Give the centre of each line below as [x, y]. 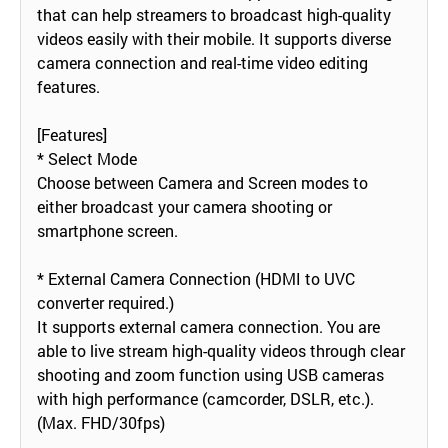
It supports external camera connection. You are [208, 326]
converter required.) [105, 302]
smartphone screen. [107, 230]
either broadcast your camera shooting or [184, 206]
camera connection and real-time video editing [202, 62]
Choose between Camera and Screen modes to [202, 182]
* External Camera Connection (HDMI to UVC [196, 278]
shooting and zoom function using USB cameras [210, 374]
